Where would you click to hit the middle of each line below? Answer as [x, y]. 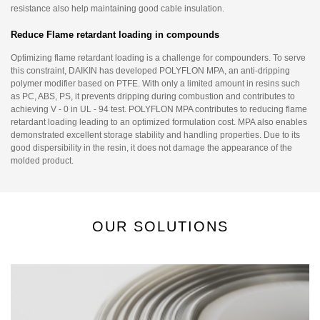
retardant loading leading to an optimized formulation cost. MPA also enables [159, 122]
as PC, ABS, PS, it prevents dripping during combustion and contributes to [153, 96]
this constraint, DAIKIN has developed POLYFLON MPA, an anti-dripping [150, 71]
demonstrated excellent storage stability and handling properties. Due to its [155, 135]
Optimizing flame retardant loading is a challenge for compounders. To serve [158, 58]
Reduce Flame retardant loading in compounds [115, 35]
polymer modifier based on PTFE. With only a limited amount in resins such [155, 84]
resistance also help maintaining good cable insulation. [117, 9]
